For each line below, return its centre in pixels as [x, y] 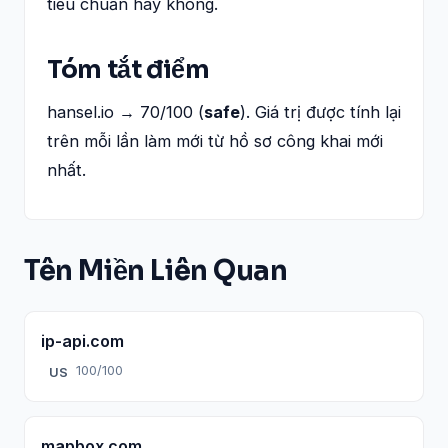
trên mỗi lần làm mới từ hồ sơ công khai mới [215, 140]
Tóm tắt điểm [128, 69]
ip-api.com [82, 340]
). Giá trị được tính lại [320, 111]
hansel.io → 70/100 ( [125, 111]
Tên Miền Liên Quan [156, 270]
